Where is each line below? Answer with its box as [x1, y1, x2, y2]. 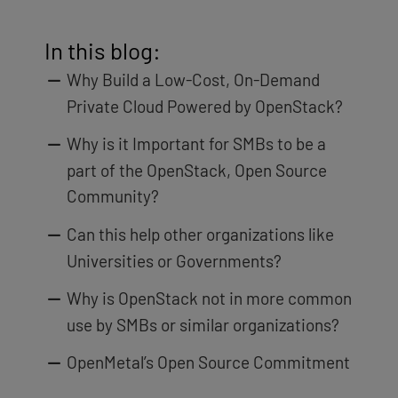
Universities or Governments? [66, 250, 282, 271]
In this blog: [44, 36, 161, 65]
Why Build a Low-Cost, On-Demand [66, 69, 320, 91]
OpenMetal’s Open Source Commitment [66, 352, 350, 373]
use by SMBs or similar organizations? [66, 314, 339, 336]
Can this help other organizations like [66, 223, 334, 244]
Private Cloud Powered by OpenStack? [66, 96, 343, 117]
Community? [66, 186, 159, 207]
